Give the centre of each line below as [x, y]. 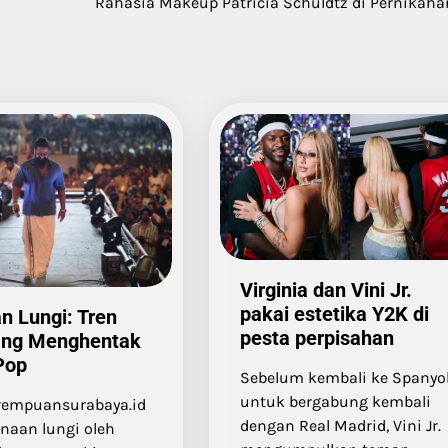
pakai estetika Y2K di [335, 314]
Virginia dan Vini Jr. [326, 290]
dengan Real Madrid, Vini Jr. [341, 426]
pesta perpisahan [317, 338]
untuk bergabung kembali [336, 402]
